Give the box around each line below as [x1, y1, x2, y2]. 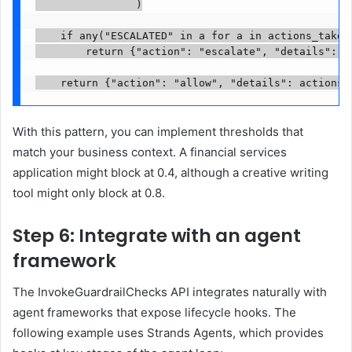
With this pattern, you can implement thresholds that [13, 123, 303, 139]
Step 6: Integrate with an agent [13, 222, 301, 248]
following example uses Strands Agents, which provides [13, 325, 324, 341]
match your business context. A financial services [13, 144, 287, 159]
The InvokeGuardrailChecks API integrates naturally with [13, 284, 327, 300]
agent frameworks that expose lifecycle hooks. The [13, 305, 296, 321]
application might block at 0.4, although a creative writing [13, 164, 328, 180]
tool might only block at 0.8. [13, 185, 165, 200]
